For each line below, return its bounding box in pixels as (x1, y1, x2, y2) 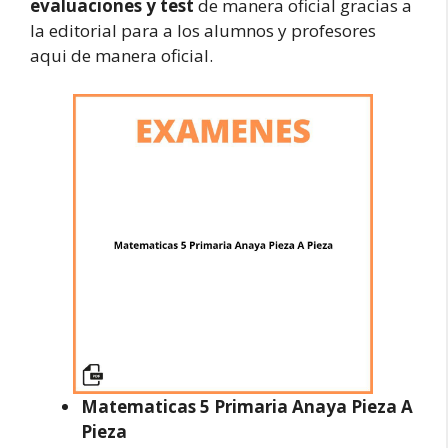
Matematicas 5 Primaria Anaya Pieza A (81, 394, 413, 418)
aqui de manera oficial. (30, 44, 213, 67)
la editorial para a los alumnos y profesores (30, 19, 376, 42)
